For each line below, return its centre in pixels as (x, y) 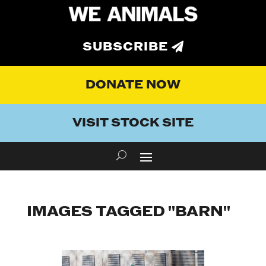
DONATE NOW (133, 85)
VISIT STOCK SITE (133, 123)
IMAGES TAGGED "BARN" (128, 212)
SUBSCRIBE (125, 47)
